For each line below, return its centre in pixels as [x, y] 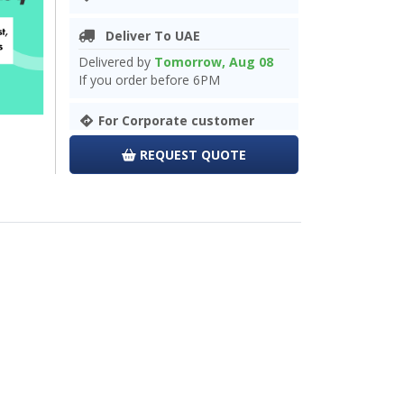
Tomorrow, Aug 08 [214, 62]
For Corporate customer [176, 121]
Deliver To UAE [147, 36]
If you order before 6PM [149, 80]
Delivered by [116, 62]
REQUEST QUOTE [193, 154]
